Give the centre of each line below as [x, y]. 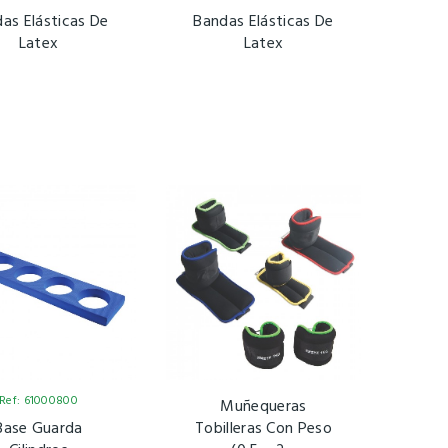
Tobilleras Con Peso [263, 429]
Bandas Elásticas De [263, 22]
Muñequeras [263, 407]
